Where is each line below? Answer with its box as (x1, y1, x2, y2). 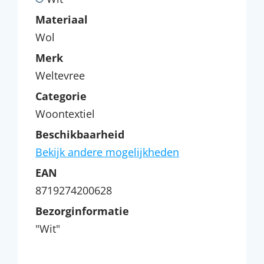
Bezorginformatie (35, 204, 129, 218)
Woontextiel (35, 107, 95, 121)
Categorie (35, 89, 87, 103)
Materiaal (35, 12, 88, 27)
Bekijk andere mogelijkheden (35, 145, 179, 159)
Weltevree (35, 68, 85, 82)
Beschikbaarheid (35, 127, 124, 141)
